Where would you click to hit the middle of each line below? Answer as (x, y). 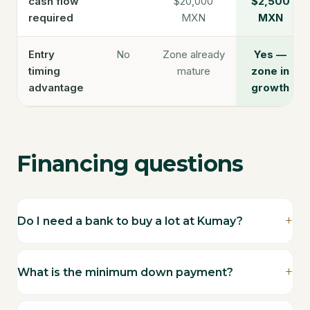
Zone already (193, 54)
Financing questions (130, 164)
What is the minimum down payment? (125, 272)
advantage (56, 88)
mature (193, 71)
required (51, 18)
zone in (270, 71)
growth (270, 88)
